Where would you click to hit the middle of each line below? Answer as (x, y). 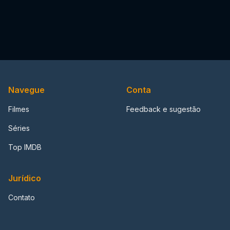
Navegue (26, 90)
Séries (19, 128)
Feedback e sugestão (164, 109)
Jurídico (25, 178)
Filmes (19, 109)
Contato (22, 198)
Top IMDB (25, 147)
